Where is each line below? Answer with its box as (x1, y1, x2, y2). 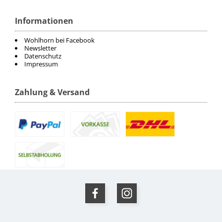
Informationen (15, 15, 73, 27)
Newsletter (24, 44, 56, 53)
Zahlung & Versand (15, 87, 90, 98)
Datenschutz (24, 52, 61, 61)
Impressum (24, 59, 58, 69)
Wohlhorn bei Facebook (24, 36, 95, 45)
